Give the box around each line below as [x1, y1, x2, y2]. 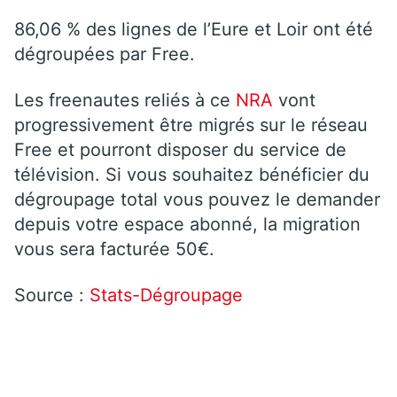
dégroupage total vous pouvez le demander [14, 188, 380, 210]
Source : [14, 284, 90, 306]
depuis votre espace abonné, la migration [14, 213, 361, 235]
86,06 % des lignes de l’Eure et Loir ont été [14, 18, 373, 40]
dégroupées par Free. [14, 43, 195, 65]
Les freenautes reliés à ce [14, 89, 236, 111]
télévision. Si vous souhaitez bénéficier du [14, 163, 370, 185]
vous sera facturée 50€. [14, 237, 214, 260]
